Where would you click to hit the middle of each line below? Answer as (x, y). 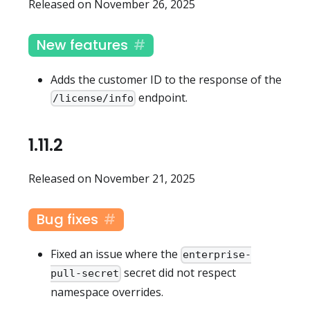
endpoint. (162, 97)
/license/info (93, 99)
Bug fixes (67, 220)
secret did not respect (179, 273)
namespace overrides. (107, 292)
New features (82, 45)
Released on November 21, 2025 (112, 179)
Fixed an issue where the (116, 254)
